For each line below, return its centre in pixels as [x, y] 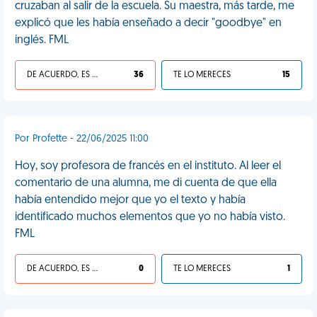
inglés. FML [42, 40]
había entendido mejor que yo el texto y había [130, 200]
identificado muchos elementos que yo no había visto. [150, 217]
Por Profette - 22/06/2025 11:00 [82, 139]
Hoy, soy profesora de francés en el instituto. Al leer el [148, 166]
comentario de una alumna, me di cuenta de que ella [146, 183]
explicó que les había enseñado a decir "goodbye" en [148, 23]
